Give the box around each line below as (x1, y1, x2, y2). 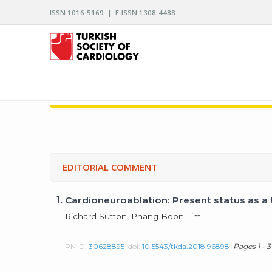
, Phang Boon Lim (127, 211, 202, 221)
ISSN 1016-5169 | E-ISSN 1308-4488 (50, 8, 176, 17)
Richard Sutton (65, 211, 127, 221)
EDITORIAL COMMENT (63, 161, 158, 173)
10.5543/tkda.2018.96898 (142, 241, 230, 251)
